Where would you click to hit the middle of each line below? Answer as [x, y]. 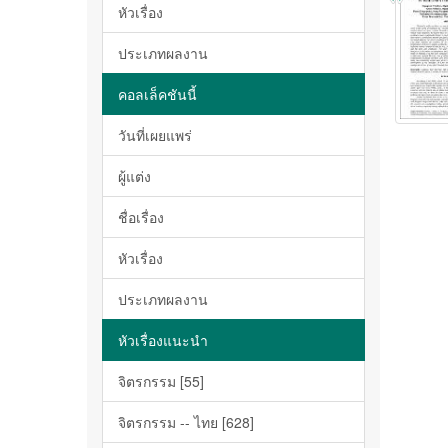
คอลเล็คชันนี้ [157, 94]
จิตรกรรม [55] [161, 381]
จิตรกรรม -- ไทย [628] [186, 422]
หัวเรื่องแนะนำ [163, 340]
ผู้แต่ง [134, 176]
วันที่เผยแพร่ [155, 135]
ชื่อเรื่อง [141, 217]
